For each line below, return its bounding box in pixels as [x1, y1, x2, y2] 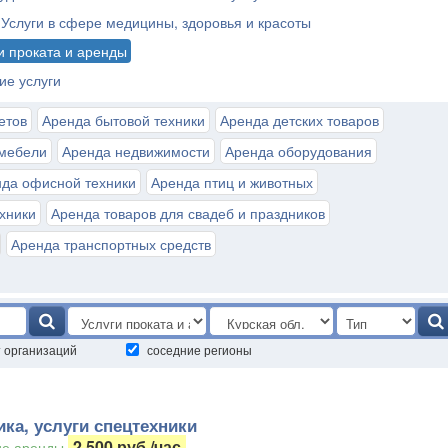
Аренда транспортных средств [11, 234, 211, 254]
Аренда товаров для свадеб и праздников [51, 203, 325, 223]
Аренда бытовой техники [42, 110, 205, 130]
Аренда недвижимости [62, 141, 210, 161]
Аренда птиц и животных [151, 172, 313, 192]
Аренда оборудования [225, 141, 372, 161]
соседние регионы [147, 341, 252, 358]
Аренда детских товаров [220, 110, 379, 130]
